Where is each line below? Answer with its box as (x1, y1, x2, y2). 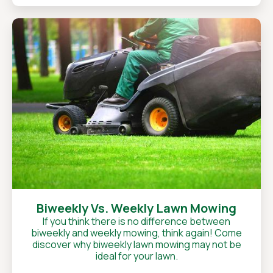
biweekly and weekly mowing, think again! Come (31, 226, 242, 239)
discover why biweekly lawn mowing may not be (32, 238, 241, 251)
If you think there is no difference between (43, 214, 230, 228)
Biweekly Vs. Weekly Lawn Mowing (37, 200, 236, 216)
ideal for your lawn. (95, 249, 178, 263)
